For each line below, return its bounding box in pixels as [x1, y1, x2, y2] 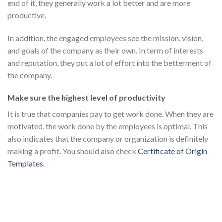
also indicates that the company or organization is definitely [7, 134, 208, 144]
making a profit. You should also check [7, 146, 138, 156]
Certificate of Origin [138, 146, 207, 156]
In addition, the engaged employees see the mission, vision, [7, 33, 203, 43]
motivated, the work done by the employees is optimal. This [7, 121, 208, 131]
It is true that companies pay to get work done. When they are [7, 109, 214, 119]
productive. [7, 10, 46, 20]
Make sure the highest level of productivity [7, 93, 166, 103]
